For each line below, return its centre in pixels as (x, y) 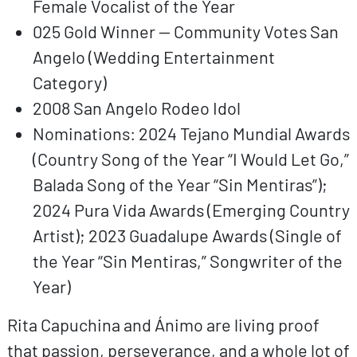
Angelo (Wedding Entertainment (153, 56)
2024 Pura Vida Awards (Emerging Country (191, 209)
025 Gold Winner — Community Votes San (185, 31)
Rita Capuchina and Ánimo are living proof (163, 324)
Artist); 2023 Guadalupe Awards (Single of (187, 235)
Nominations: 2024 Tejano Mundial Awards (191, 133)
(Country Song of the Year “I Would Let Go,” (190, 158)
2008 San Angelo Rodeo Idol (136, 107)
